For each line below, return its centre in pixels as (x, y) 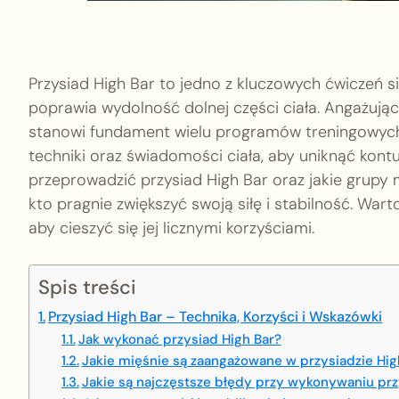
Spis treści (87, 288)
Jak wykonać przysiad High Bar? (179, 339)
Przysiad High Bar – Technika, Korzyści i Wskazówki (216, 317)
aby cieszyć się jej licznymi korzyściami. (171, 228)
